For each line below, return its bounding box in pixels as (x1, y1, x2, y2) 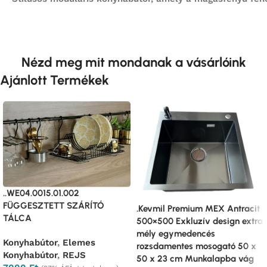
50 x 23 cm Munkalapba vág (136, 253, 254, 264)
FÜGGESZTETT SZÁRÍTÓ (3, 200, 104, 211)
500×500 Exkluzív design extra (136, 215, 263, 226)
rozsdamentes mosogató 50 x (136, 240, 256, 252)
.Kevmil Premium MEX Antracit (136, 203, 260, 214)
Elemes (63, 237, 95, 248)
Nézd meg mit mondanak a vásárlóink (21, 54, 246, 71)
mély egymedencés (136, 228, 215, 239)
